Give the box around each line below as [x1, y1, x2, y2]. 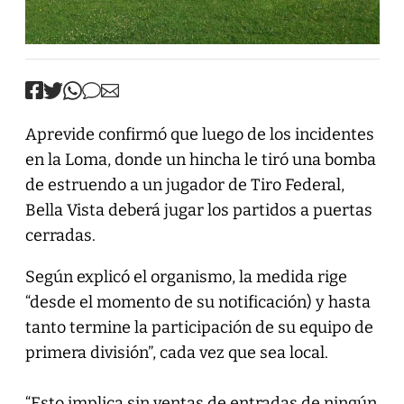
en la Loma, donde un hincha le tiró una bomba [24, 149, 376, 170]
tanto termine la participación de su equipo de [24, 317, 373, 337]
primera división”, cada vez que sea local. [24, 342, 328, 363]
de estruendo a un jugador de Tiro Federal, [24, 174, 344, 195]
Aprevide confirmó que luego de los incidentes [24, 124, 374, 144]
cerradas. [24, 225, 96, 245]
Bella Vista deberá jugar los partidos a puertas [24, 199, 372, 220]
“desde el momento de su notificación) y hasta [24, 291, 371, 312]
